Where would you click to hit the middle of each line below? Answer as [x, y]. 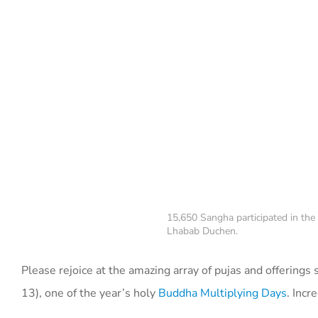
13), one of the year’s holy [90, 293]
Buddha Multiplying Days [223, 293]
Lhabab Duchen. [202, 231]
